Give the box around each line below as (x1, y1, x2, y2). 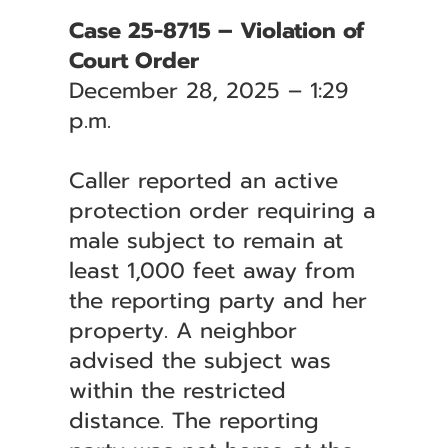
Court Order (68, 44, 199, 77)
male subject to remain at (68, 224, 343, 257)
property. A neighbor (68, 314, 297, 347)
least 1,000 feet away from (68, 254, 355, 287)
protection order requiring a (68, 194, 376, 227)
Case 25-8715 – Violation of (68, 14, 364, 47)
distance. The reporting (68, 404, 319, 437)
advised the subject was (68, 344, 331, 377)
